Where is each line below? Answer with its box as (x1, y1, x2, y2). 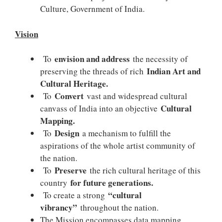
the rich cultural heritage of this (87, 165, 201, 176)
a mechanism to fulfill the (79, 127, 171, 139)
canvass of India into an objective (40, 103, 161, 114)
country (40, 177, 70, 188)
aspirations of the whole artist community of (40, 140, 195, 151)
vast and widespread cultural (84, 90, 187, 102)
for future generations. (70, 176, 153, 189)
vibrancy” (40, 201, 77, 214)
